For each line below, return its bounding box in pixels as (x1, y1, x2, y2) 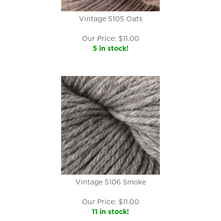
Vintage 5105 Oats (78, 15, 143, 23)
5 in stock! (92, 44, 129, 52)
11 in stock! (92, 208, 129, 216)
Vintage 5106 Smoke (75, 178, 146, 186)
